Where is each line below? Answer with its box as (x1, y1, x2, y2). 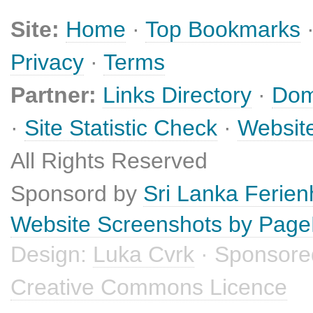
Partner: (10, 82, 96, 108)
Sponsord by (10, 181, 143, 207)
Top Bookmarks (145, 17, 300, 43)
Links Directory (103, 82, 252, 108)
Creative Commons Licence (10, 275, 287, 300)
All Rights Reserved (10, 148, 208, 174)
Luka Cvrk (93, 242, 194, 268)
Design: (10, 242, 93, 268)
